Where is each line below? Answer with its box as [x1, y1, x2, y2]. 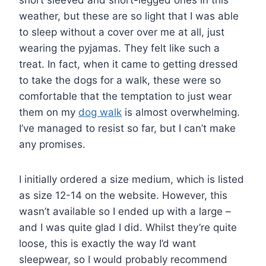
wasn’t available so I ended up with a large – [19, 205, 231, 218]
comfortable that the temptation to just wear [19, 90, 232, 103]
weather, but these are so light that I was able [19, 10, 239, 23]
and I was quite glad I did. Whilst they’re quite [19, 221, 237, 234]
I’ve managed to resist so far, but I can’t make [19, 122, 236, 135]
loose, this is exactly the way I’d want [19, 237, 196, 250]
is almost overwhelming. [122, 106, 240, 119]
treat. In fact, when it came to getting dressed [19, 58, 238, 71]
